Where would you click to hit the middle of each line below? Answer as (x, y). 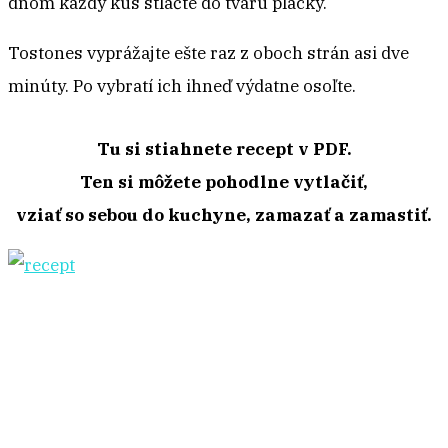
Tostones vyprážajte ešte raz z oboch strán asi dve (208, 53)
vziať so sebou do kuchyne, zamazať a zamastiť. (224, 215)
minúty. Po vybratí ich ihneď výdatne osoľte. (182, 86)
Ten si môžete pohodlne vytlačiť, (224, 182)
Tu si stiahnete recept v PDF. (224, 149)
